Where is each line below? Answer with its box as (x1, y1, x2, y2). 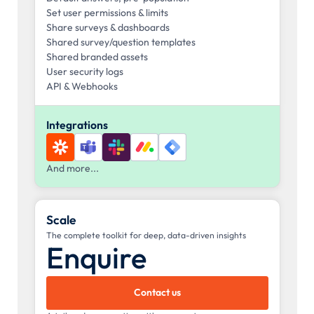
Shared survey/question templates (46, 36, 196, 49)
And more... (46, 162, 99, 175)
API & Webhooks (46, 80, 118, 93)
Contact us (133, 286, 181, 299)
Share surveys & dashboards (46, 21, 170, 34)
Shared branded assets (46, 50, 148, 64)
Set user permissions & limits (46, 6, 168, 20)
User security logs (46, 65, 123, 78)
